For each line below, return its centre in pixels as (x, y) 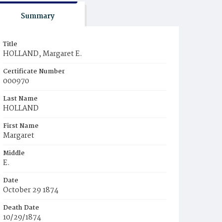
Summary (37, 16)
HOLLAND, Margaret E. (43, 54)
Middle (14, 153)
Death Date (21, 208)
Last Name (20, 99)
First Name (21, 126)
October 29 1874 (31, 190)
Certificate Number (34, 72)
